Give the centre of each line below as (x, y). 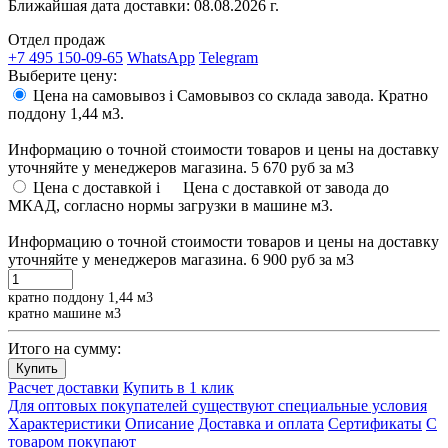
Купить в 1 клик (178, 387)
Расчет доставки (63, 387)
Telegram (228, 57)
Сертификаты (375, 423)
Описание (159, 423)
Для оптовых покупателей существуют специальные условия (217, 405)
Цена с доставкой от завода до (286, 187)
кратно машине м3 (64, 313)
